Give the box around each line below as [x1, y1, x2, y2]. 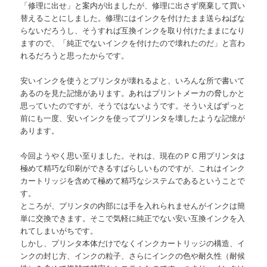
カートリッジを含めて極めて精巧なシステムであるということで [20, 175, 246, 187]
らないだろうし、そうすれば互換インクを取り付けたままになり [20, 24, 246, 36]
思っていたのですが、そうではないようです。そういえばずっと [20, 99, 246, 111]
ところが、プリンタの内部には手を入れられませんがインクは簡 [20, 200, 246, 212]
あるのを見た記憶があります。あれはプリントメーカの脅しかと [20, 86, 246, 98]
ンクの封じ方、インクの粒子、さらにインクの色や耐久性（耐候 [20, 250, 246, 262]
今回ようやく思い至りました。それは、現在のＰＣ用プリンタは [20, 150, 246, 162]
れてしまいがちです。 [20, 225, 98, 237]
